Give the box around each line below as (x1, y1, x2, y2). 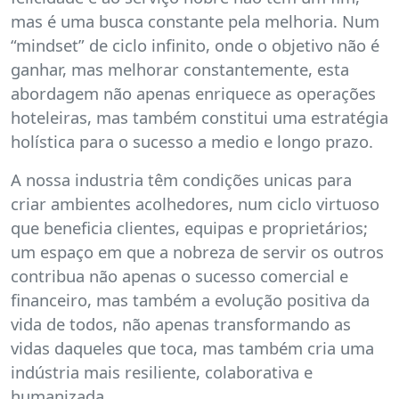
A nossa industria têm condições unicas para (11, 167, 352, 191)
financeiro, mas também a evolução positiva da (11, 288, 370, 311)
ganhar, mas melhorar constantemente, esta (11, 57, 349, 80)
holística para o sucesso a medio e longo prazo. (11, 129, 378, 152)
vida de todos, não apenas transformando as (11, 312, 351, 335)
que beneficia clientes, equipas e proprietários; (11, 216, 368, 239)
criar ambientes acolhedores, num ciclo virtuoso (11, 191, 379, 215)
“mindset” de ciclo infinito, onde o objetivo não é (11, 33, 379, 56)
